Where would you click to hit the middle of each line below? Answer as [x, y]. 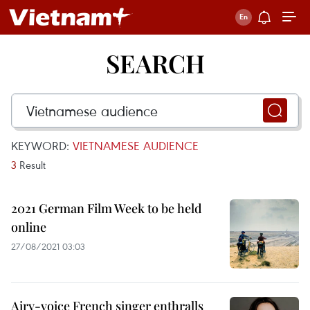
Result [31, 165]
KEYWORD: [42, 146]
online [29, 227]
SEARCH [155, 63]
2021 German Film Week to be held [107, 208]
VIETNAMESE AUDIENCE [136, 146]
